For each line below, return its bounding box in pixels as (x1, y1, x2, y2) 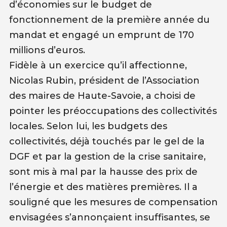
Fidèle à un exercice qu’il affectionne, (9, 59, 187, 71)
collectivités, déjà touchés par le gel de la (9, 135, 205, 147)
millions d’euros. (9, 44, 85, 56)
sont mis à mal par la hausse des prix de (9, 166, 198, 177)
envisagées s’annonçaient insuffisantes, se (9, 211, 210, 223)
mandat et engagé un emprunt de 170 (9, 29, 194, 41)
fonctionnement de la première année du (9, 14, 210, 25)
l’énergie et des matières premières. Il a (9, 181, 198, 193)
